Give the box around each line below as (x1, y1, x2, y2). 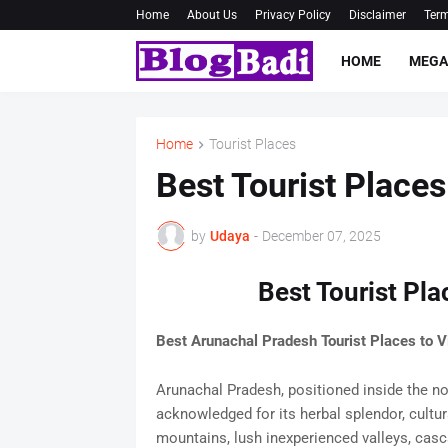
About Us (186, 8, 237, 22)
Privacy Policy (254, 8, 331, 22)
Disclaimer (348, 8, 406, 22)
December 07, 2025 (261, 227, 381, 244)
